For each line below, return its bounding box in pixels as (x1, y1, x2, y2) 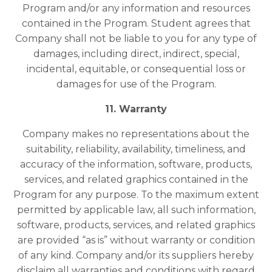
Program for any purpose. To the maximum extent (13, 189, 259, 201)
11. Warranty (105, 103, 167, 115)
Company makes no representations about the (22, 128, 250, 140)
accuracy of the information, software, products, (20, 158, 252, 171)
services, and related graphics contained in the (24, 174, 248, 186)
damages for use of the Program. (56, 78, 216, 90)
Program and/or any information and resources (22, 2, 250, 15)
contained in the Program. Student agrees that (21, 18, 251, 30)
